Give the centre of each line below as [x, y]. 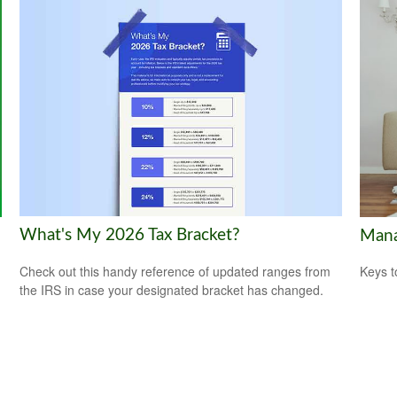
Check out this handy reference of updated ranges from [175, 272]
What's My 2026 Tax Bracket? [130, 236]
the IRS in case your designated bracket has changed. [172, 290]
